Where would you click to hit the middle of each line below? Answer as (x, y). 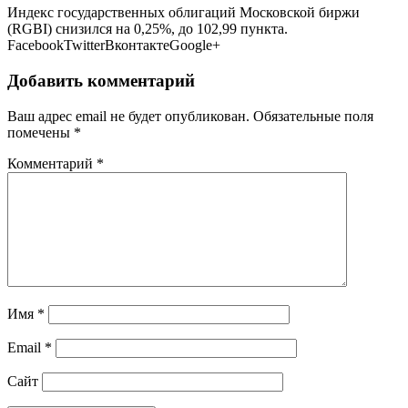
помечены (41, 132)
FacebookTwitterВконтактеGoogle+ (114, 46)
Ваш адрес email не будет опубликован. (128, 116)
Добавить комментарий (101, 81)
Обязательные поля (313, 116)
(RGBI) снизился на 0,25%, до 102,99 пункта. (148, 29)
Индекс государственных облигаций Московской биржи (184, 13)
